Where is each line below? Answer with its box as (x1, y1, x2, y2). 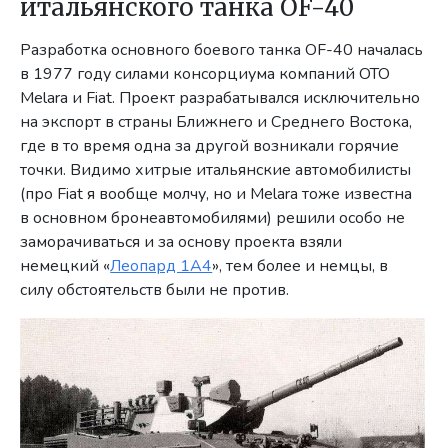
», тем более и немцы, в (212, 255, 389, 278)
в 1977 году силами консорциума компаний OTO (20, 63, 391, 86)
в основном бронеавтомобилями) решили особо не (20, 207, 406, 230)
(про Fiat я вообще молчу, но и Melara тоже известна (20, 183, 413, 206)
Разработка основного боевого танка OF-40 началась (20, 39, 424, 62)
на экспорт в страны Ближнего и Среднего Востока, (20, 111, 413, 134)
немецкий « (20, 255, 111, 278)
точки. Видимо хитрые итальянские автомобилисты (20, 159, 412, 182)
